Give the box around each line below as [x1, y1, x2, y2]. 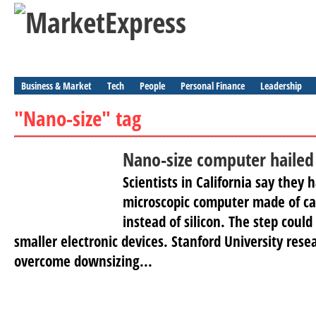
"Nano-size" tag [14, 104, 141, 132]
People [140, 79, 165, 92]
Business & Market [21, 79, 92, 92]
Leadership [260, 79, 302, 92]
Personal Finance [181, 79, 245, 92]
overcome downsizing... [14, 251, 152, 271]
